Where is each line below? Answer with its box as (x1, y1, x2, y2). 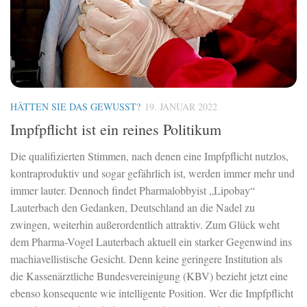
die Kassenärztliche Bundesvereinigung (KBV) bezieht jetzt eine (10, 269, 288, 284)
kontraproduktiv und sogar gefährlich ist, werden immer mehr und (10, 166, 295, 181)
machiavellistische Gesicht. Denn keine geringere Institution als (10, 251, 282, 267)
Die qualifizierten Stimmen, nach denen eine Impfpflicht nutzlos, (10, 149, 288, 164)
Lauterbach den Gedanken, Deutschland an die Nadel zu (10, 200, 255, 215)
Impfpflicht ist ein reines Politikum (10, 119, 221, 140)
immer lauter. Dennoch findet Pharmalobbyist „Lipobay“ (10, 183, 255, 198)
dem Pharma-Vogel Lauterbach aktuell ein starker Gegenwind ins (10, 234, 292, 249)
